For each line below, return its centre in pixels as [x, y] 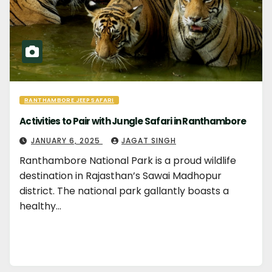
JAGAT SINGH [149, 141]
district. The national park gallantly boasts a [124, 191]
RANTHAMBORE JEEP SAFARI [69, 100]
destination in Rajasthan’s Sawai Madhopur [121, 176]
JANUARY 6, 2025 [67, 141]
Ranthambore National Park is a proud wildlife [128, 161]
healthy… [40, 206]
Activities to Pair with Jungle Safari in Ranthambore [133, 121]
